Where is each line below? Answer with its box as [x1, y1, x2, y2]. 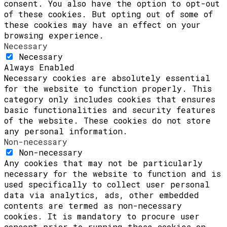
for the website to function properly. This [4, 83, 212, 94]
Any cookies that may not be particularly [4, 157, 203, 168]
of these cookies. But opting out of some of [4, 8, 213, 19]
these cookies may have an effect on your [4, 19, 201, 30]
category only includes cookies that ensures [4, 93, 215, 104]
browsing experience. [4, 29, 104, 41]
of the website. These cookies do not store [4, 115, 211, 126]
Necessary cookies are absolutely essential [4, 72, 210, 83]
